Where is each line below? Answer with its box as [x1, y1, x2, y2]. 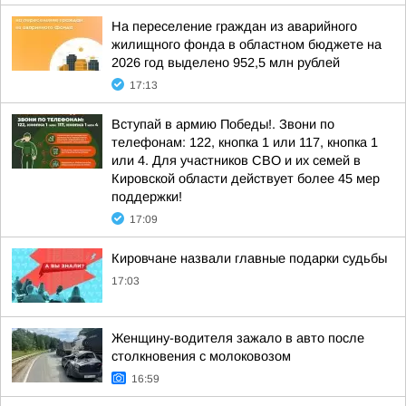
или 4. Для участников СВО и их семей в [111, 153, 361, 168]
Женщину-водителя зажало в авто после [111, 331, 364, 345]
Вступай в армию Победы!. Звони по [111, 117, 334, 131]
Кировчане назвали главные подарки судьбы [111, 251, 387, 266]
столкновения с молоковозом [111, 349, 291, 363]
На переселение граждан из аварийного [111, 19, 357, 34]
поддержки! [111, 189, 182, 204]
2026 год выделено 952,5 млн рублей [111, 55, 340, 70]
